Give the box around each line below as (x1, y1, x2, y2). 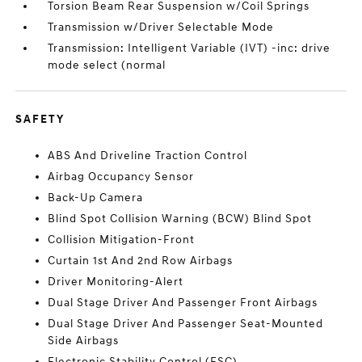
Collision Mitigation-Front (48, 233, 196, 247)
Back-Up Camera (48, 191, 144, 205)
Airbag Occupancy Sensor (48, 170, 195, 184)
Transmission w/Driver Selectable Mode (48, 20, 275, 35)
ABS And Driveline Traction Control (48, 149, 248, 163)
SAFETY (15, 112, 65, 127)
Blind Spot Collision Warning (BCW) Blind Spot (48, 212, 313, 226)
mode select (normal (48, 58, 166, 73)
